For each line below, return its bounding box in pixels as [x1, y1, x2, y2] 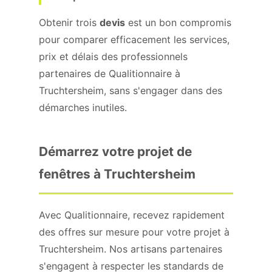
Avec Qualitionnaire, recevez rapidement [39, 209, 225, 221]
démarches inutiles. [39, 101, 127, 114]
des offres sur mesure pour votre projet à [39, 226, 229, 238]
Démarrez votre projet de [39, 144, 192, 159]
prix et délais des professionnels [39, 50, 188, 63]
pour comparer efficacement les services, [39, 33, 229, 46]
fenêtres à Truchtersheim [39, 166, 195, 182]
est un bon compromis [125, 16, 231, 29]
